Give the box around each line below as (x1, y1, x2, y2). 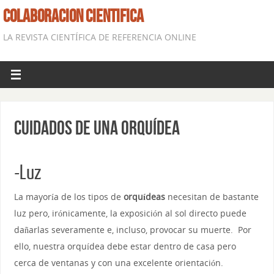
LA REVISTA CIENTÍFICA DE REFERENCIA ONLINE (3, 31, 196, 43)
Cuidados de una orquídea (13, 116, 180, 138)
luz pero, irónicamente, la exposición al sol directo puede (13, 207, 246, 219)
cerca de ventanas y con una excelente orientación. (13, 256, 223, 268)
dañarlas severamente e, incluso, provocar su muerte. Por (13, 223, 251, 235)
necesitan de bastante (165, 190, 259, 202)
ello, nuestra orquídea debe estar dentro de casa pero (13, 240, 236, 252)
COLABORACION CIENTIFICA (3, 6, 144, 26)
